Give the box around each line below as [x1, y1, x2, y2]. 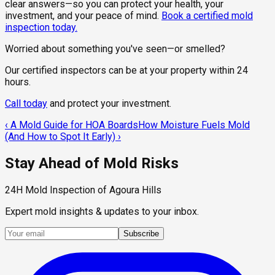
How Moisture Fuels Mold [138, 119, 250, 131]
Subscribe [123, 228, 159, 238]
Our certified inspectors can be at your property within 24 [5, 64, 248, 77]
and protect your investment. [50, 98, 171, 110]
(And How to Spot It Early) [5, 131, 115, 143]
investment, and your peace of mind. [5, 10, 161, 22]
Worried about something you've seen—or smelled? [5, 43, 225, 55]
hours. [5, 76, 31, 88]
